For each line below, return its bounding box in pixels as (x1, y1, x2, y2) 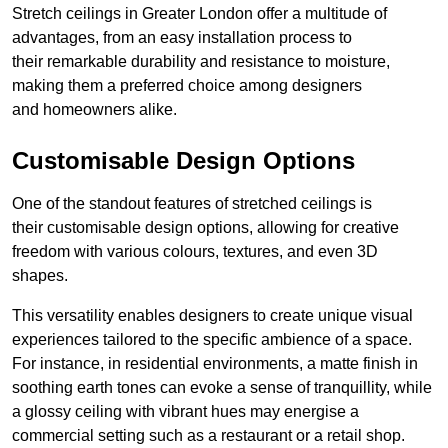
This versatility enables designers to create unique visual (12, 307, 413, 325)
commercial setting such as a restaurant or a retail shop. (12, 427, 405, 445)
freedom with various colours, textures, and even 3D (12, 243, 378, 261)
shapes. (12, 267, 68, 285)
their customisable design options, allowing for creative (12, 219, 399, 237)
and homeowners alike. (12, 101, 177, 119)
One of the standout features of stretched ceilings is (12, 195, 372, 213)
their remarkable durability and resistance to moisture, (12, 53, 390, 71)
